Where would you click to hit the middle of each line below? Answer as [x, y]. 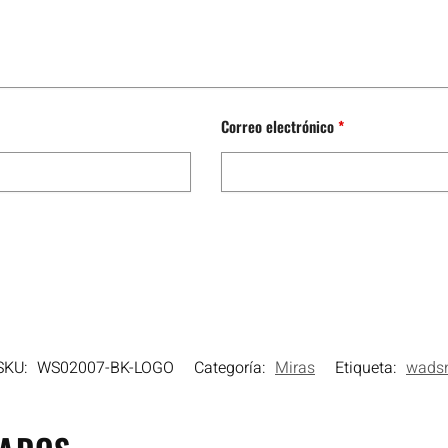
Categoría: [232, 368]
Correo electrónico [279, 126]
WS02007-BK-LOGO [105, 368]
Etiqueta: [368, 368]
